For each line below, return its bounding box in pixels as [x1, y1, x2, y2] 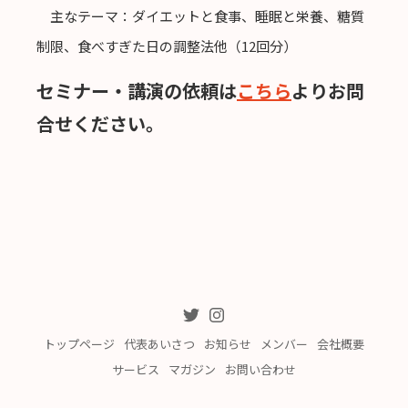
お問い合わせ [225, 361, 296, 379]
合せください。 [36, 110, 164, 138]
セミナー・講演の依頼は [36, 77, 237, 105]
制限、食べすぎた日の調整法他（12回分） [36, 36, 297, 56]
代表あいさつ [124, 335, 195, 353]
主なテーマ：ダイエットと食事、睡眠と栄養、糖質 [36, 6, 364, 26]
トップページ [44, 335, 115, 353]
